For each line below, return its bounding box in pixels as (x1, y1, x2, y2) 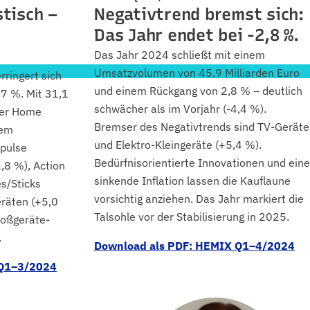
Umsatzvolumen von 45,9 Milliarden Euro (94, 66, 300, 80)
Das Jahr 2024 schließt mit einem (94, 48, 265, 62)
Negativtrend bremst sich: (94, 4, 304, 24)
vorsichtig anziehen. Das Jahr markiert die (94, 192, 304, 206)
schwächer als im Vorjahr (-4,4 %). (94, 102, 266, 116)
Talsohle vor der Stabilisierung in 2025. (94, 210, 289, 224)
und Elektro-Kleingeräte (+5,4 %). (94, 138, 262, 152)
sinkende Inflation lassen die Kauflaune (94, 174, 291, 188)
